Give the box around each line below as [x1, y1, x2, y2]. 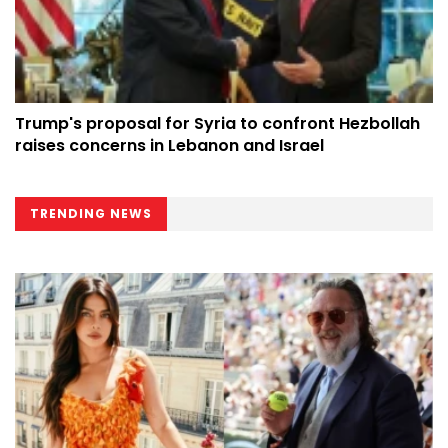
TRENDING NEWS [30, 205, 152, 223]
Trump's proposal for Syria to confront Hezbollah [15, 112, 420, 136]
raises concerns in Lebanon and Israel [15, 134, 324, 158]
